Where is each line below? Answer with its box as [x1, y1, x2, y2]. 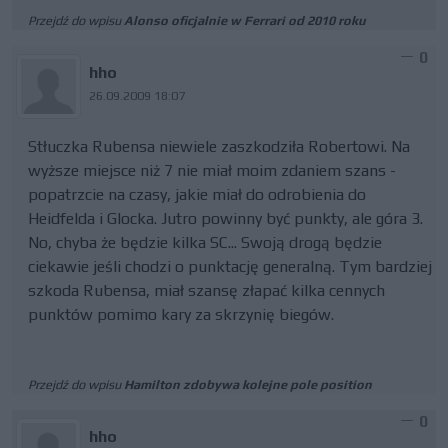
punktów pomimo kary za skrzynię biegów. [28, 305, 334, 324]
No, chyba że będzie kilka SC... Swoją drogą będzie [28, 233, 382, 252]
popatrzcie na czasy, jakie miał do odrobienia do [28, 185, 366, 204]
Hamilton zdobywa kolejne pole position [124, 377, 372, 392]
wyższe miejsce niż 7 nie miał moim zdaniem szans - [28, 161, 396, 180]
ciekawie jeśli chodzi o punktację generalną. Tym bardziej [28, 257, 432, 276]
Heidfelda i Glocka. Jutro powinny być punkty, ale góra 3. [28, 209, 423, 228]
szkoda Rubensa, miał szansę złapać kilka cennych [28, 281, 385, 300]
